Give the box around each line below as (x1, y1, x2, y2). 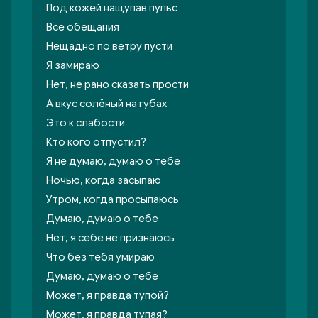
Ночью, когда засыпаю (46, 174, 161, 187)
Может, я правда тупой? (46, 289, 169, 302)
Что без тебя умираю (46, 251, 155, 263)
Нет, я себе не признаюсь (46, 231, 175, 244)
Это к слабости (46, 116, 125, 129)
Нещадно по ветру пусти (46, 40, 172, 53)
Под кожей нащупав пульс (46, 1, 177, 14)
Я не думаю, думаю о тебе (46, 155, 180, 168)
